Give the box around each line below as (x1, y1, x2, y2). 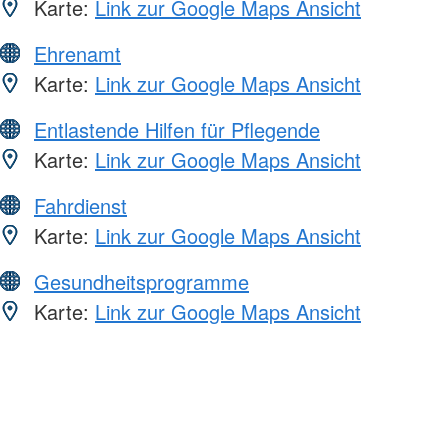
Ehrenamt (34, 38, 121, 68)
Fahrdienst (34, 190, 127, 220)
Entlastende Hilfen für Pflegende (34, 114, 320, 144)
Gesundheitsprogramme (34, 266, 249, 296)
